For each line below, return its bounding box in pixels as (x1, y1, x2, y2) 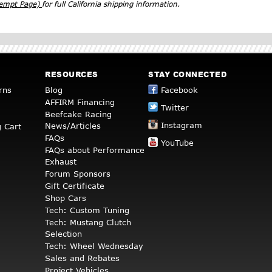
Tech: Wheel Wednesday (45, 241, 143, 251)
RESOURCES (45, 69, 98, 80)
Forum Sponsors (45, 169, 110, 179)
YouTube (161, 138, 194, 148)
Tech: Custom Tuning (45, 205, 129, 216)
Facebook (161, 85, 198, 95)
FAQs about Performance (45, 145, 144, 155)
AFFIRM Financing (45, 97, 115, 107)
